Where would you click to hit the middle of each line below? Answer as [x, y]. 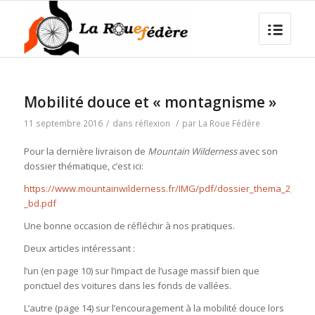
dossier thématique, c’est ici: [83, 166]
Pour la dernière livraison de [85, 152]
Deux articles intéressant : [79, 249]
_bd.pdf [40, 204]
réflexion [152, 123]
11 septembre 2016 [63, 123]
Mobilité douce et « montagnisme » [150, 102]
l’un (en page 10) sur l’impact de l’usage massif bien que [141, 271]
